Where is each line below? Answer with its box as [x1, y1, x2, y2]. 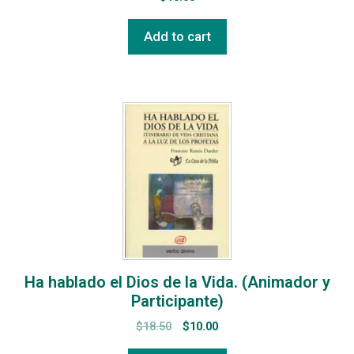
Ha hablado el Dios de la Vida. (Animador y [24, 273, 330, 292]
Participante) [130, 292, 224, 311]
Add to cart [143, 28, 211, 44]
